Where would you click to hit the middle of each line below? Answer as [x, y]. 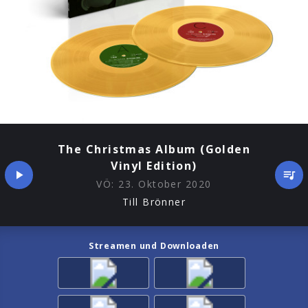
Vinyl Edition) [154, 166]
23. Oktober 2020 [165, 184]
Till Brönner [154, 201]
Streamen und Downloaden [154, 245]
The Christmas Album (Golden [154, 150]
